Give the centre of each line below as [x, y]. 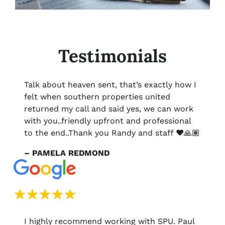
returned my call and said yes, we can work [109, 108]
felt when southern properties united [97, 96]
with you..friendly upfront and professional [107, 121]
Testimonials [113, 56]
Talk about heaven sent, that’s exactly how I [110, 84]
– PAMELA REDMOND [67, 153]
